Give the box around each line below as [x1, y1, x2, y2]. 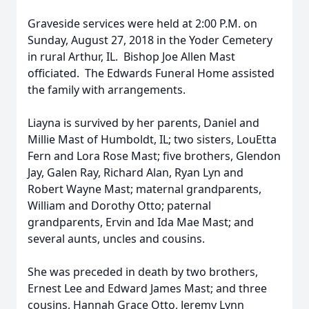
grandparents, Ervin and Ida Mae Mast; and [28, 215, 254, 230]
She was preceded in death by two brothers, [28, 264, 258, 279]
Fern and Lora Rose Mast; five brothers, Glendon [28, 148, 281, 163]
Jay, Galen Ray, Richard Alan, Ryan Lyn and [28, 165, 243, 180]
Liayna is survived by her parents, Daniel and [28, 115, 259, 130]
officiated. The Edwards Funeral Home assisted [28, 66, 275, 81]
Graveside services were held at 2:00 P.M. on [28, 16, 257, 31]
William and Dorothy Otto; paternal [28, 198, 211, 213]
